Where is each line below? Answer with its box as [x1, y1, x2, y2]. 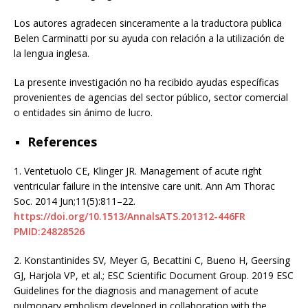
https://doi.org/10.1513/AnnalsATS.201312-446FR [14, 209, 245, 223]
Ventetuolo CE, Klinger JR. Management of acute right [24, 164, 262, 177]
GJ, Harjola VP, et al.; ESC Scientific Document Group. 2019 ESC [14, 268, 294, 282]
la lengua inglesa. [14, 46, 89, 60]
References [27, 133, 97, 150]
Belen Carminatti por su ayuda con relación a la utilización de [14, 31, 285, 45]
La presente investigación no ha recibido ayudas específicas [14, 75, 279, 89]
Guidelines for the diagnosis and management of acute [14, 283, 258, 297]
